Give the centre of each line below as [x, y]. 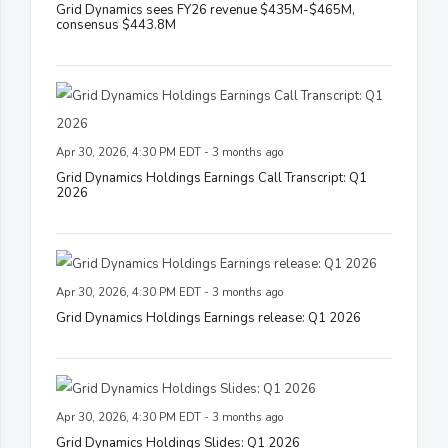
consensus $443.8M [116, 24]
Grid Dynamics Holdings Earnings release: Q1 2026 [208, 317]
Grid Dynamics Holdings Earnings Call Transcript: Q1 [211, 177]
